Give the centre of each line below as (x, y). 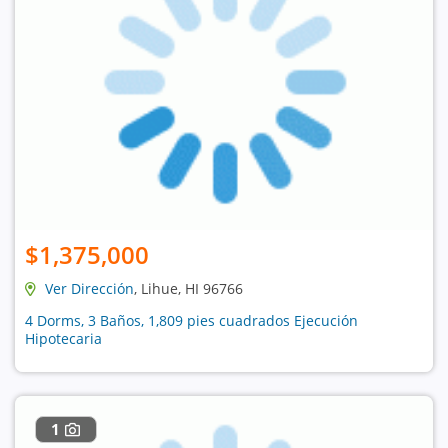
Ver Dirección (89, 288)
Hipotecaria (63, 338)
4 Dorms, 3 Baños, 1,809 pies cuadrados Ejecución (191, 320)
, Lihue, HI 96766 (188, 288)
